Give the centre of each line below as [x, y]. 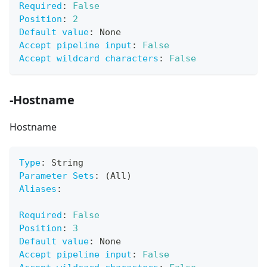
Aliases [38, 189]
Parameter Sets [57, 176]
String [65, 163]
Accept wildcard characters [89, 59]
